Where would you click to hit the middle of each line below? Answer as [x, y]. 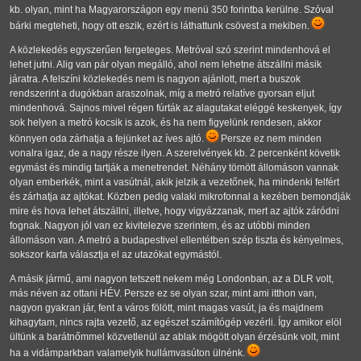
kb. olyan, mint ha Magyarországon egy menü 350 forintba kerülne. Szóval [172, 10]
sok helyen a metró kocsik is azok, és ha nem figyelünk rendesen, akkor [166, 123]
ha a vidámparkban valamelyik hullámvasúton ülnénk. [129, 353]
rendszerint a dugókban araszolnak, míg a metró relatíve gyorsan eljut [162, 94]
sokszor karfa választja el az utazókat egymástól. [116, 255]
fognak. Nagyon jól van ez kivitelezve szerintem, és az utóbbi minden [160, 226]
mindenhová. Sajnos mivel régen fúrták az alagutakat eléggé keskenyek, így [176, 108]
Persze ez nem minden [270, 139]
